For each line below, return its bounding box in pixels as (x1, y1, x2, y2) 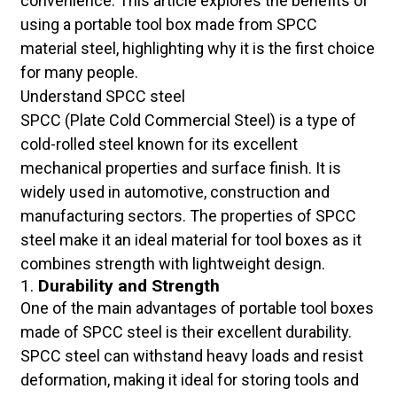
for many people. (19, 63, 138, 82)
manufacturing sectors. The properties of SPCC (19, 206, 356, 226)
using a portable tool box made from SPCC (19, 15, 317, 35)
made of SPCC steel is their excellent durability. (19, 323, 352, 342)
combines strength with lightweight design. (19, 254, 325, 274)
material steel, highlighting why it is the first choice (19, 39, 375, 58)
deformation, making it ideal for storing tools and (19, 370, 359, 390)
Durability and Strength (37, 276, 220, 297)
